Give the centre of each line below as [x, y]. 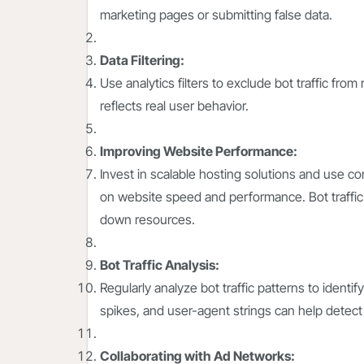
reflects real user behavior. [174, 106]
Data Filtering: [142, 61]
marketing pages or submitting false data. [216, 15]
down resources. [147, 220]
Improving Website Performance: [200, 152]
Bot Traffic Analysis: [161, 265]
